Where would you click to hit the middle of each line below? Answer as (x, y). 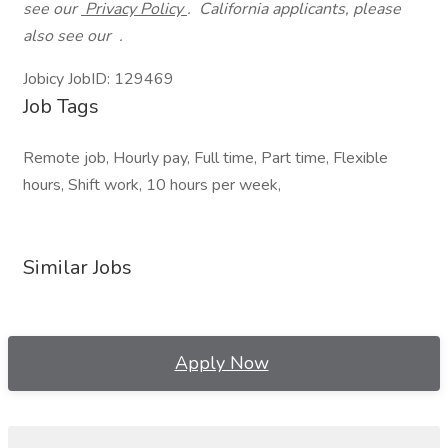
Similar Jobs (77, 267)
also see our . (73, 36)
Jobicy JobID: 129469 (98, 79)
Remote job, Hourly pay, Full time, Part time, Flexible (205, 158)
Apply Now (221, 363)
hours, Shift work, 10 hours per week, (152, 185)
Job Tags (61, 106)
